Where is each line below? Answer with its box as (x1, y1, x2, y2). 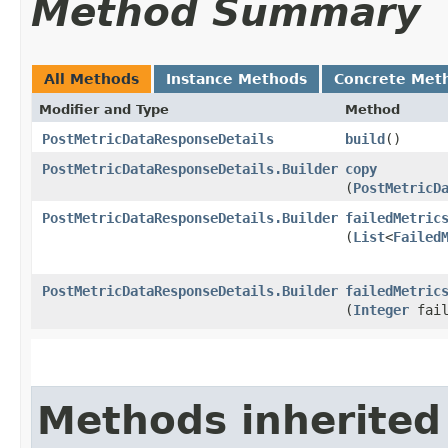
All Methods (44, 70, 139, 87)
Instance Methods (166, 70, 307, 87)
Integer (353, 301, 409, 318)
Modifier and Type (39, 101, 169, 117)
